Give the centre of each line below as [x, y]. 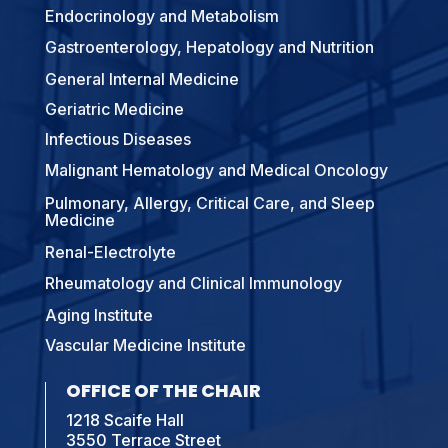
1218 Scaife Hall [124, 420]
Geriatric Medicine [114, 109]
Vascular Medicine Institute [145, 345]
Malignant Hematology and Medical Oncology [216, 170]
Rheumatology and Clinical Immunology [193, 283]
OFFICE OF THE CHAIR [163, 391]
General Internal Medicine [141, 79]
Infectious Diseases [117, 139]
